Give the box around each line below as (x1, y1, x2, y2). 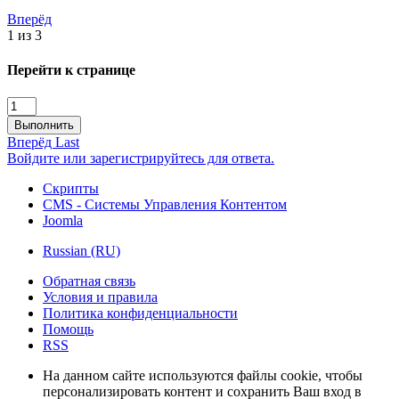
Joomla (43, 213, 83, 229)
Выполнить (14, 118, 74, 133)
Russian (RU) (43, 243, 120, 259)
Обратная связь (43, 273, 135, 289)
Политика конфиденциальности (43, 305, 238, 322)
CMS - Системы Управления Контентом (43, 197, 287, 213)
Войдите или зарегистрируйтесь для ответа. (7, 151, 274, 167)
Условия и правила (43, 289, 158, 305)
